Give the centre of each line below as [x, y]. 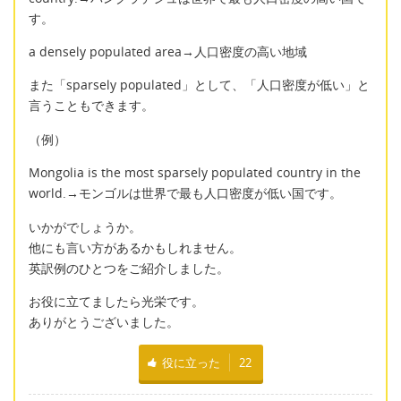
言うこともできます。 [91, 106]
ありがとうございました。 [104, 321]
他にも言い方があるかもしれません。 [135, 247]
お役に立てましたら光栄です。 [116, 301]
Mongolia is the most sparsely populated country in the [195, 173]
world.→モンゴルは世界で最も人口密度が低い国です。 [185, 193]
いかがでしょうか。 [85, 226]
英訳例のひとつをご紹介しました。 [129, 268]
